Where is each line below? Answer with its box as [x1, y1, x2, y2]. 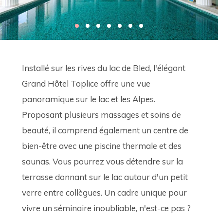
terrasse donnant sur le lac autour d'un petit [22, 171, 190, 182]
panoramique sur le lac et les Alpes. [22, 93, 157, 104]
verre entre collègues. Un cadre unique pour [22, 187, 189, 198]
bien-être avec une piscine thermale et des [22, 140, 183, 151]
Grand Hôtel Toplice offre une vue [22, 78, 152, 89]
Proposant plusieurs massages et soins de [22, 109, 183, 120]
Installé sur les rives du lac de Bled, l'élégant [22, 62, 187, 73]
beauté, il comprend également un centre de [22, 125, 190, 135]
